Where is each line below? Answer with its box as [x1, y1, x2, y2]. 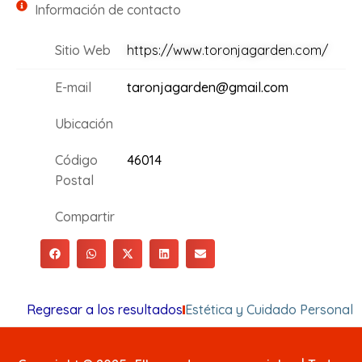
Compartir [54, 208, 115, 225]
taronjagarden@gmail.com [126, 79, 288, 96]
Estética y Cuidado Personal [184, 301, 353, 318]
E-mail [54, 79, 91, 96]
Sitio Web [54, 42, 111, 59]
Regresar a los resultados [26, 301, 183, 318]
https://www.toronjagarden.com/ [126, 42, 328, 59]
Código [54, 152, 98, 169]
